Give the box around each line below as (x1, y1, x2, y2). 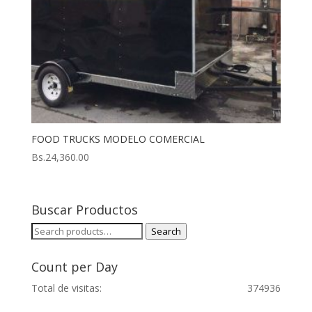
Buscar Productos (31, 201, 138, 219)
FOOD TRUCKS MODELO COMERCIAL (31, 132, 205, 146)
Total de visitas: (31, 281, 102, 295)
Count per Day (31, 258, 118, 276)
